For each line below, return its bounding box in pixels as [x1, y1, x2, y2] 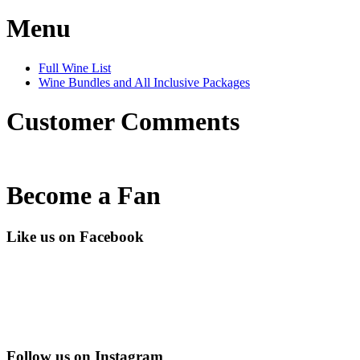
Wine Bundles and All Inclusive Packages [39, 75, 250, 89]
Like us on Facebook [6, 227, 144, 245]
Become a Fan [6, 181, 161, 211]
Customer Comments [6, 107, 239, 137]
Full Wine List [39, 60, 111, 75]
